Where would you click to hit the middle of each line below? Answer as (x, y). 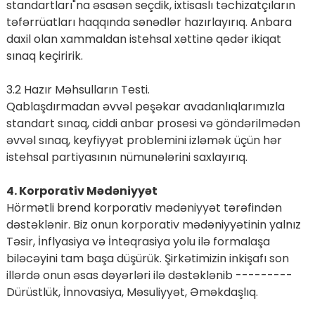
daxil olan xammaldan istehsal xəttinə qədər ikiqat (143, 39)
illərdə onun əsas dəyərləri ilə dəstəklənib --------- (149, 276)
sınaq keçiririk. (44, 56)
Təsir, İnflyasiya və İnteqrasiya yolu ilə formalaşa (138, 242)
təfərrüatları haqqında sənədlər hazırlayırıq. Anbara (149, 22)
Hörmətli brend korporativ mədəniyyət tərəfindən (144, 208)
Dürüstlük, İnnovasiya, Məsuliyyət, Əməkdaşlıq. (132, 292)
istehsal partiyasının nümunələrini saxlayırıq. (127, 157)
